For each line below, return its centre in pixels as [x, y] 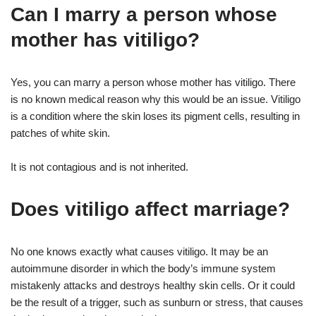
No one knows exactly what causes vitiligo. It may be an [139, 251]
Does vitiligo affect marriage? [150, 209]
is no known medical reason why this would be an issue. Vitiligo [156, 99]
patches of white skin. [60, 133]
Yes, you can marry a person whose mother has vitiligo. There [153, 82]
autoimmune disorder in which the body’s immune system [143, 268]
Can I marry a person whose [144, 14]
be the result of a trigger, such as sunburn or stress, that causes [157, 302]
